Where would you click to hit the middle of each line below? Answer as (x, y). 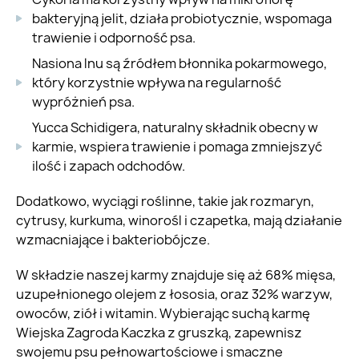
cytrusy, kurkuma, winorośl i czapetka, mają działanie (179, 221)
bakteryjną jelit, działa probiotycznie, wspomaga (182, 19)
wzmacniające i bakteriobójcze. (113, 240)
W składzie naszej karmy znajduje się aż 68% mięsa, (176, 275)
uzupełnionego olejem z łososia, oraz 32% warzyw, (174, 294)
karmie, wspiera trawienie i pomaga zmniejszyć (177, 147)
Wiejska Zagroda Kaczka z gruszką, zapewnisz (159, 333)
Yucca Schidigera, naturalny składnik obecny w (175, 128)
